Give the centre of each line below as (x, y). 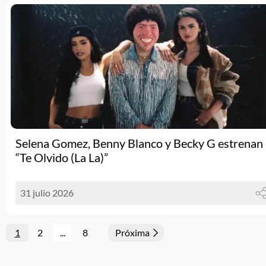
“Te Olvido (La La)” (62, 157)
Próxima (132, 232)
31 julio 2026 (47, 193)
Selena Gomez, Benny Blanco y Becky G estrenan (139, 143)
